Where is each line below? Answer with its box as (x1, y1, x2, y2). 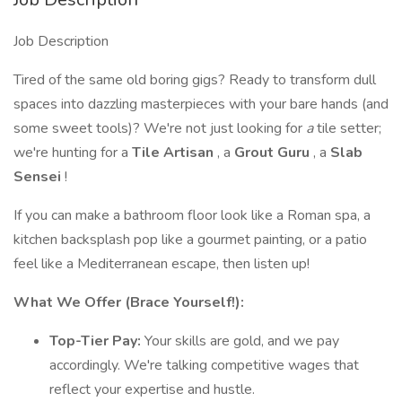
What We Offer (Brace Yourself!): (13, 293, 244, 312)
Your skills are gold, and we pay (144, 331, 339, 351)
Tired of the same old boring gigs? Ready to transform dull (13, 70, 376, 90)
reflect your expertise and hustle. (49, 380, 255, 399)
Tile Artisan (132, 143, 217, 162)
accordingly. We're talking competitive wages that (49, 355, 359, 375)
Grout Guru (234, 143, 313, 162)
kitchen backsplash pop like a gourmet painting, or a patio (13, 230, 367, 249)
